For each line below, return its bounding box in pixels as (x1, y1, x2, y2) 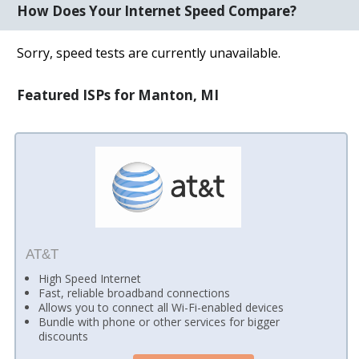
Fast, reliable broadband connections (38, 285, 231, 301)
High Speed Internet (38, 271, 142, 287)
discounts (38, 329, 89, 345)
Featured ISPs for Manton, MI (17, 85, 220, 104)
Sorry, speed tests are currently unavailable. (17, 43, 281, 62)
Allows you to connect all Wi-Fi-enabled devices (38, 300, 284, 316)
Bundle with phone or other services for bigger (38, 314, 280, 330)
